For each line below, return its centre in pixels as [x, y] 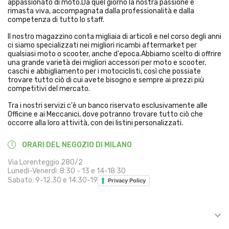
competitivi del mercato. [49, 88]
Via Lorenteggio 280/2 [45, 162]
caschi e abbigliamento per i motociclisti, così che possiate [104, 71]
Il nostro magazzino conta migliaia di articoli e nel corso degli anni [114, 36]
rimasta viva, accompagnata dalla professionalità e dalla [101, 11]
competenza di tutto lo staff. [56, 19]
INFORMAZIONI [36, 215]
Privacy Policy [127, 180]
